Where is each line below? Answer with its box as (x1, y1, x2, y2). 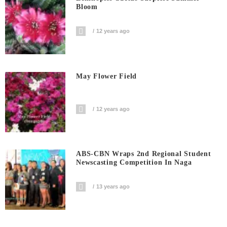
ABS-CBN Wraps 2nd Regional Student (76, 150, 211, 158)
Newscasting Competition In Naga (76, 159, 192, 167)
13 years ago (96, 183, 130, 190)
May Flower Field (76, 72, 137, 80)
